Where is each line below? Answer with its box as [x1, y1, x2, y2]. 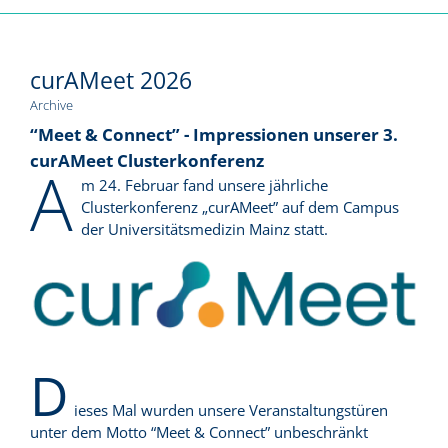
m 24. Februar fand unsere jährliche [80, 174, 328, 195]
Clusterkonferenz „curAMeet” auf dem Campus [80, 196, 399, 217]
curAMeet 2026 [30, 65, 192, 97]
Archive [30, 96, 73, 115]
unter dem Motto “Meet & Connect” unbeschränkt [30, 421, 368, 442]
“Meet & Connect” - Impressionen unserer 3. [30, 122, 398, 146]
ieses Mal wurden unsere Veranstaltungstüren [73, 399, 388, 420]
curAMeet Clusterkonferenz [30, 148, 264, 172]
